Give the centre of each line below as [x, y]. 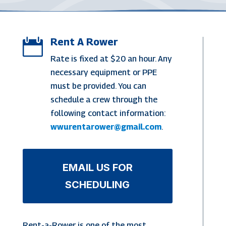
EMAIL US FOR [97, 167]
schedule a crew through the [104, 99]
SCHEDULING [98, 184]
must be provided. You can [98, 86]
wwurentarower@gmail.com [106, 127]
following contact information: [108, 113]
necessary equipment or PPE [103, 72]
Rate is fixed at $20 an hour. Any [111, 59]
